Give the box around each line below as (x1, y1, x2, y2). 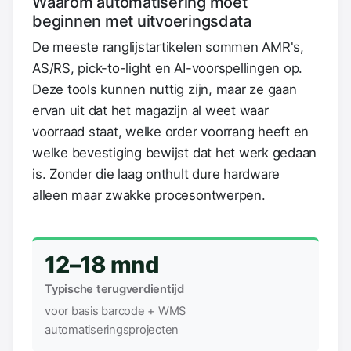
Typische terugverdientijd (45, 281, 184, 296)
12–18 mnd (45, 250, 159, 278)
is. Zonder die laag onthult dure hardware (32, 165, 280, 182)
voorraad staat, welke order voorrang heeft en (32, 123, 309, 139)
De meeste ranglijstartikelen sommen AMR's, (32, 38, 304, 55)
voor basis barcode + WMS (45, 303, 186, 318)
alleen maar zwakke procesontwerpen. (32, 186, 266, 203)
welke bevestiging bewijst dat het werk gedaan (32, 144, 317, 161)
